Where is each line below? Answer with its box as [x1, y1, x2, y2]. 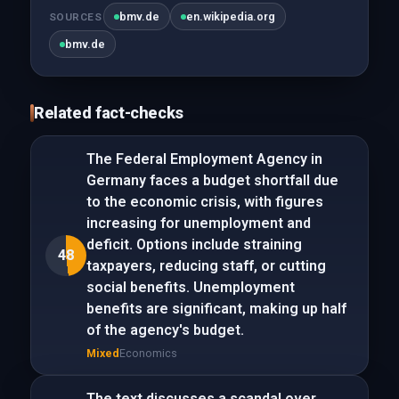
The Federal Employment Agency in [85, 151, 322, 167]
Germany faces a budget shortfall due [85, 172, 338, 189]
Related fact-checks [33, 103, 183, 122]
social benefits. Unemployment [85, 279, 295, 296]
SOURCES [48, 10, 102, 23]
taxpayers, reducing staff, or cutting [85, 257, 326, 274]
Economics [118, 346, 177, 360]
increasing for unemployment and [85, 215, 311, 232]
